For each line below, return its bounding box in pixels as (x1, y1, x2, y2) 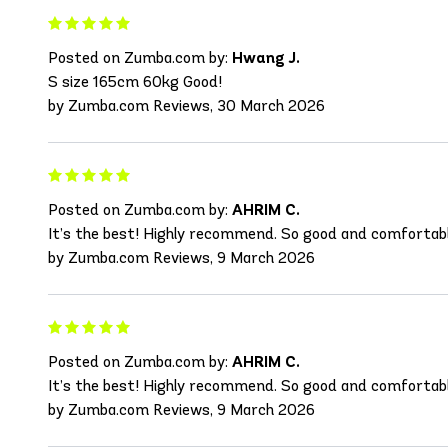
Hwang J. (232, 48, 300, 68)
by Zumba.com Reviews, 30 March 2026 (48, 96, 325, 116)
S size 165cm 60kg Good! (48, 72, 222, 92)
